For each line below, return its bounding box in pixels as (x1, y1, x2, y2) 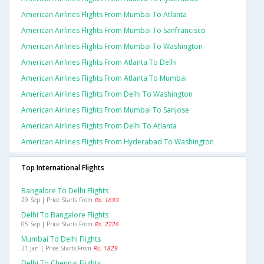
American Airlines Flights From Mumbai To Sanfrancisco (21, 25, 206, 36)
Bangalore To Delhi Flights (21, 186, 108, 196)
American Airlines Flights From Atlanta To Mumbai (21, 73, 187, 84)
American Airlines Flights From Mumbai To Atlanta (21, 9, 187, 20)
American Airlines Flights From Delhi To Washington (21, 89, 193, 100)
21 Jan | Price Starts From (21, 244, 93, 253)
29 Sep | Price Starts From (21, 196, 94, 204)
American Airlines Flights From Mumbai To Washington (21, 41, 203, 52)
